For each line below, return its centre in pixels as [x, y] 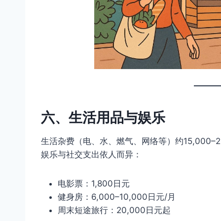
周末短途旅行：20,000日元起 [114, 210]
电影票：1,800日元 [94, 183]
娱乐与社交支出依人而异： [91, 154]
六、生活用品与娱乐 [103, 117]
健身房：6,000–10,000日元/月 [117, 197]
